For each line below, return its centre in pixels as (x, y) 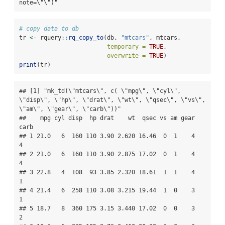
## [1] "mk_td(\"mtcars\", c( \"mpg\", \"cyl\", (100, 91)
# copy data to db (49, 28)
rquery (49, 37)
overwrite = (126, 55)
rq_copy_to (86, 37)
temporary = (126, 46)
